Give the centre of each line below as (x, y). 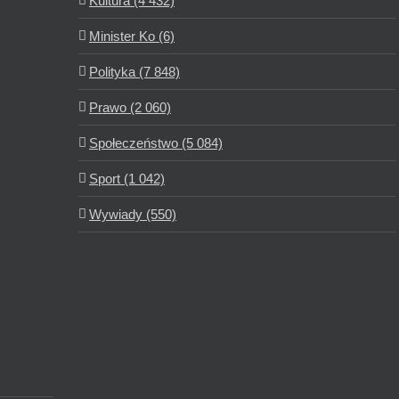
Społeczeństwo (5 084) (156, 143)
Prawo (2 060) (130, 108)
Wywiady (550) (133, 215)
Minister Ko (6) (132, 37)
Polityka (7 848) (134, 72)
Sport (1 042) (127, 179)
